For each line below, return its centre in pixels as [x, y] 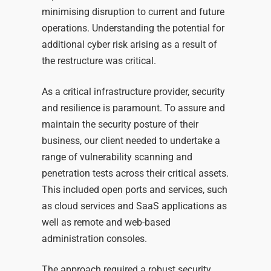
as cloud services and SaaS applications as [134, 206]
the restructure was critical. [101, 61]
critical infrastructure [107, 92]
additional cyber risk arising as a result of [129, 45]
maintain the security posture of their [120, 125]
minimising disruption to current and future [133, 12]
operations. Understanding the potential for [133, 28]
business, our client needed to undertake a [131, 141]
